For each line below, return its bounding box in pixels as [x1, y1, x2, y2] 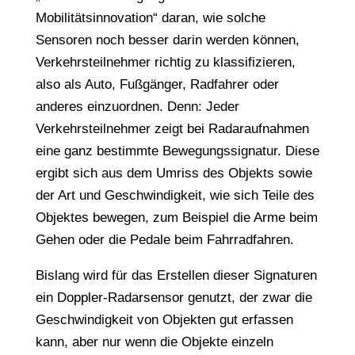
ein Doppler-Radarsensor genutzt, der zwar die [35, 290, 312, 305]
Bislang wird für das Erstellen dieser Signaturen [35, 268, 317, 283]
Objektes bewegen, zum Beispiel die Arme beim [35, 210, 318, 225]
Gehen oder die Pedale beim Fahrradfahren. [35, 232, 294, 247]
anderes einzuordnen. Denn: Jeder [35, 99, 239, 114]
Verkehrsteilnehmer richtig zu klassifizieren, [35, 55, 296, 70]
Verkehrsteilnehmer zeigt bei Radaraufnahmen [35, 121, 309, 136]
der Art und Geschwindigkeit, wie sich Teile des [35, 188, 315, 203]
